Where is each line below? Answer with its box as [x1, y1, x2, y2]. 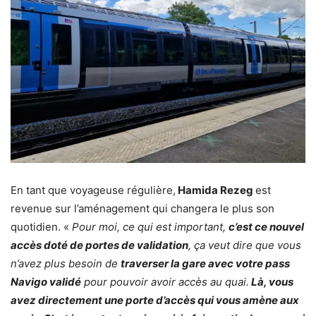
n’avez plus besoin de [11, 257, 121, 271]
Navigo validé [11, 275, 81, 289]
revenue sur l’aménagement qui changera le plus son [11, 202, 274, 216]
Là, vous [249, 275, 293, 289]
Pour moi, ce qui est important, [72, 220, 229, 234]
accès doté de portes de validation [11, 238, 188, 253]
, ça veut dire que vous [188, 238, 301, 253]
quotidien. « [11, 220, 72, 234]
